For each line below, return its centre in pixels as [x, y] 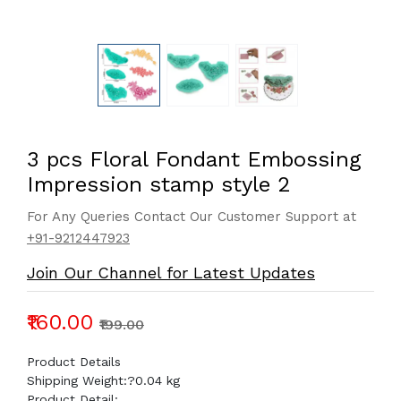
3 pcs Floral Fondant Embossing [194, 159]
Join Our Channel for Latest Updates [171, 273]
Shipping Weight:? [81, 380]
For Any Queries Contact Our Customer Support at [192, 217]
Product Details [74, 362]
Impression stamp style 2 [159, 184]
